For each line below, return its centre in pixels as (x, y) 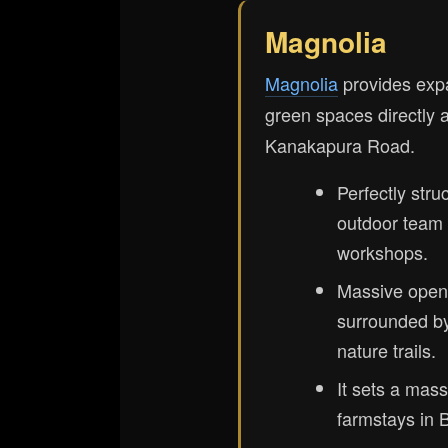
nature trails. (386, 350)
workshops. (382, 252)
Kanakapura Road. (340, 145)
